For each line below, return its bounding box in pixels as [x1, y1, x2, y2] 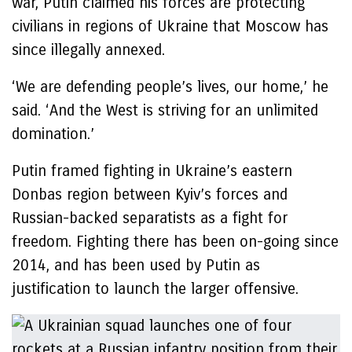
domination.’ [12, 125, 94, 143]
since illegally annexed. [12, 41, 165, 59]
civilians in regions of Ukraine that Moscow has [12, 17, 328, 35]
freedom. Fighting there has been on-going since [12, 233, 339, 251]
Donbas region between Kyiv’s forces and [12, 185, 288, 203]
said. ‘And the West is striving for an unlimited [12, 101, 318, 119]
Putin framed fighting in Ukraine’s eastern [12, 162, 292, 180]
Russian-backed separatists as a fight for [12, 209, 288, 227]
